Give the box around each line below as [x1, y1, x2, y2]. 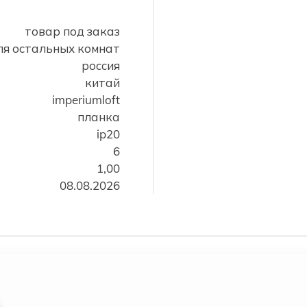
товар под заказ [25, 24, 120, 38]
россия [82, 58, 120, 73]
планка [77, 110, 120, 124]
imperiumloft [52, 93, 120, 107]
